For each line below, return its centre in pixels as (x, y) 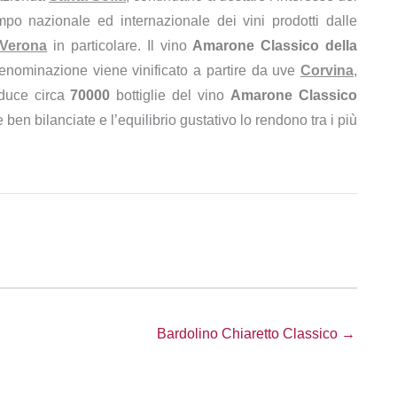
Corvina (327, 70)
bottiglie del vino (174, 95)
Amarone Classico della (275, 46)
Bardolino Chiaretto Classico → (256, 334)
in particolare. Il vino (120, 46)
